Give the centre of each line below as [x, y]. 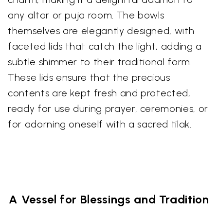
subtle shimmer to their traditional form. [100, 62]
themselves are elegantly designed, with [101, 30]
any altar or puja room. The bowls [86, 15]
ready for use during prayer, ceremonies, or [108, 108]
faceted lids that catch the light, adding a [105, 46]
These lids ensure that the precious [89, 77]
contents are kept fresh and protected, [99, 93]
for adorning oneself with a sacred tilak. [100, 124]
